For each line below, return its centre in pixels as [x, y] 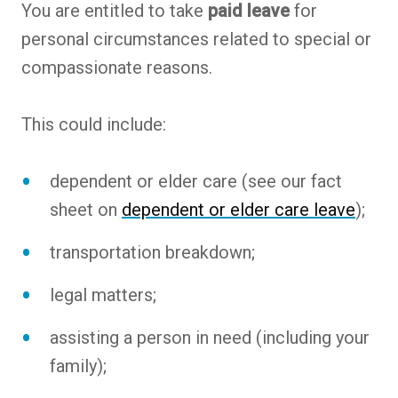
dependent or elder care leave [239, 209]
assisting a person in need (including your [210, 337]
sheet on [86, 209]
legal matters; [103, 295]
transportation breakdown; [152, 252]
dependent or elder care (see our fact [196, 181]
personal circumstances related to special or [196, 39]
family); [78, 366]
